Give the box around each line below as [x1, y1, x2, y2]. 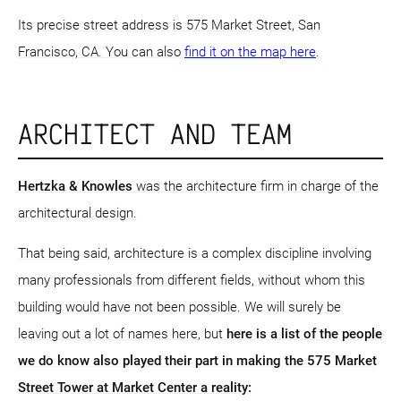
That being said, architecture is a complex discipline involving [18, 244, 371, 261]
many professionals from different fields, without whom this [18, 271, 365, 288]
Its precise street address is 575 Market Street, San [18, 16, 320, 33]
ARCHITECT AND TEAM [18, 115, 292, 150]
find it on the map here [184, 43, 316, 60]
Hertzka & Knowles [18, 177, 132, 194]
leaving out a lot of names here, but [18, 325, 226, 342]
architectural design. [18, 204, 137, 221]
